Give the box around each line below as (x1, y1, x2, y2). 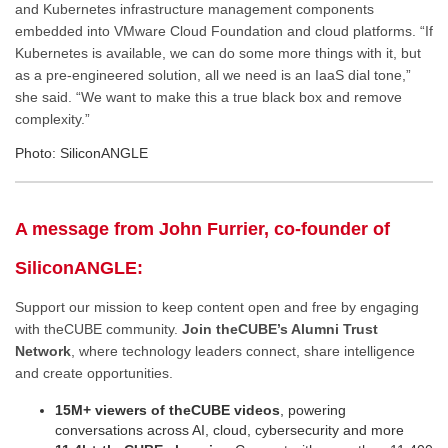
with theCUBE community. (15, 321, 182, 338)
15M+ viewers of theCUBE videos (55, 401, 280, 418)
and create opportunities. (15, 365, 173, 382)
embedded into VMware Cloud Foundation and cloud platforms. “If (15, 23, 433, 40)
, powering (280, 401, 346, 418)
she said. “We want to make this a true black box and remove (15, 89, 402, 106)
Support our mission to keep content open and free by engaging (15, 299, 419, 316)
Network (15, 343, 71, 360)
